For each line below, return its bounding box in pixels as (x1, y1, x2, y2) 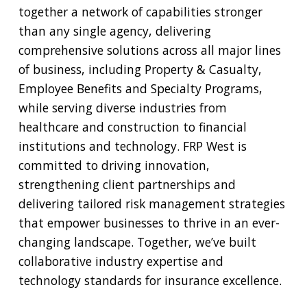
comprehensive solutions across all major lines (18, 41, 281, 58)
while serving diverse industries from (18, 99, 227, 116)
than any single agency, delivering (18, 22, 211, 39)
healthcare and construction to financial (18, 118, 247, 135)
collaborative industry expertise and (18, 252, 223, 269)
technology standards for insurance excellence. (18, 271, 282, 288)
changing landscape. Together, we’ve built (18, 233, 256, 250)
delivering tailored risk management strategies (18, 195, 285, 212)
